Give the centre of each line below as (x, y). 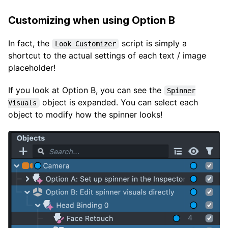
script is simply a (153, 43)
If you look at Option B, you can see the (86, 90)
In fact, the (30, 43)
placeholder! (32, 67)
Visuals (22, 103)
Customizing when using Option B (92, 20)
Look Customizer (85, 44)
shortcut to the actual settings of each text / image (107, 55)
